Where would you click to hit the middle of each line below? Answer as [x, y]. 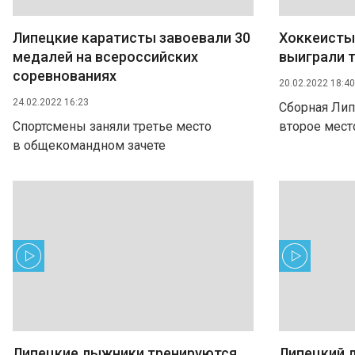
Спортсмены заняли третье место [112, 126]
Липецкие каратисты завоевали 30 [132, 38]
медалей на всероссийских [105, 57]
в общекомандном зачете [89, 145]
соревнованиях [65, 76]
